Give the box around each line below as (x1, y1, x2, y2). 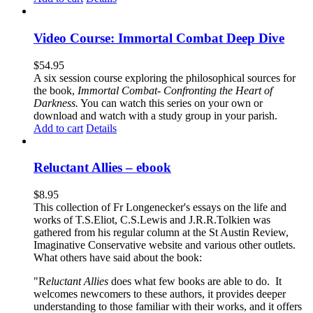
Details (86, 122, 117, 134)
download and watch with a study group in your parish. (34, 109, 277, 122)
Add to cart (34, 122, 83, 134)
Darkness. (34, 96, 78, 109)
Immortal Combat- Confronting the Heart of (78, 84, 272, 96)
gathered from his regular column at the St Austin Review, (34, 226, 289, 239)
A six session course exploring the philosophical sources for (34, 71, 296, 84)
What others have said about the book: (34, 252, 202, 264)
